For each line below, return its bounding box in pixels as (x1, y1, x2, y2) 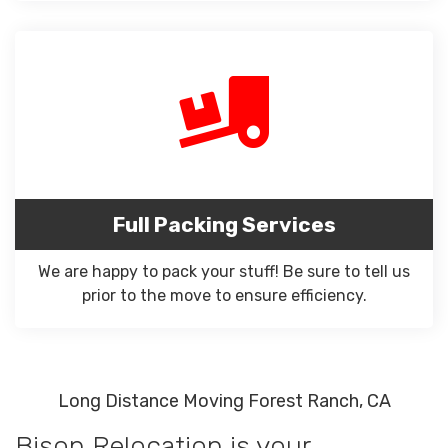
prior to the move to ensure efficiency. (81, 286, 367, 305)
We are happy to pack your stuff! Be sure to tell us (38, 262, 410, 281)
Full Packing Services (112, 212, 336, 237)
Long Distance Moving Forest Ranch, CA (57, 390, 391, 412)
